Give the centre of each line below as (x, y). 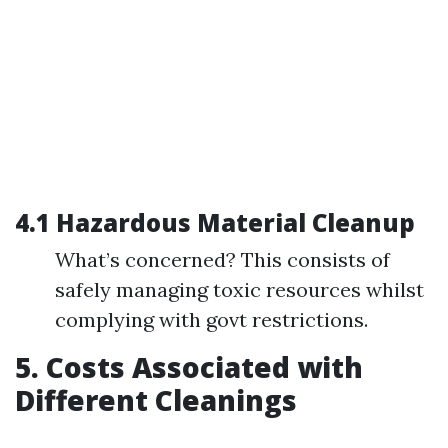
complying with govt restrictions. (211, 319)
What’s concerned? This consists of (222, 259)
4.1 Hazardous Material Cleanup (215, 222)
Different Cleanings (156, 400)
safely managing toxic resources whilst (239, 289)
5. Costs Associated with (189, 367)
